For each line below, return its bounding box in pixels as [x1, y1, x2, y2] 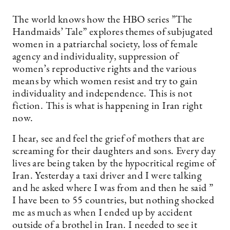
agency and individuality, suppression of [12, 52, 178, 62]
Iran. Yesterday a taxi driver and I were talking [12, 171, 202, 181]
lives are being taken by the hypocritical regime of [12, 159, 216, 169]
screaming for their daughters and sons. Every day [12, 146, 216, 157]
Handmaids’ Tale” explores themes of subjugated [12, 27, 213, 37]
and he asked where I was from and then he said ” [12, 183, 214, 194]
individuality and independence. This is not [12, 89, 193, 99]
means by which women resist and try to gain [12, 76, 198, 87]
